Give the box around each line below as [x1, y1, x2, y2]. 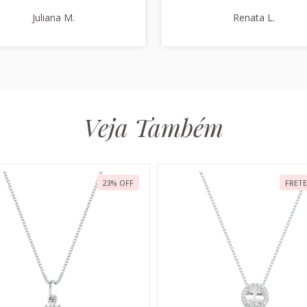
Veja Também [84, 110, 223, 143]
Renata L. [232, 10, 275, 24]
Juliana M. [32, 10, 75, 24]
